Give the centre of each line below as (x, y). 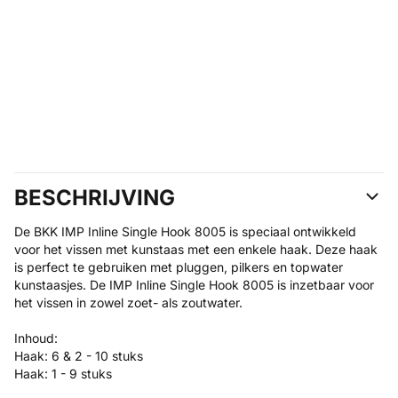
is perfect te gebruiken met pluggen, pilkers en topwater (179, 267)
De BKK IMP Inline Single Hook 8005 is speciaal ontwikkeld (185, 231)
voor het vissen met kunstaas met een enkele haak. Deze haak (196, 249)
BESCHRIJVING (95, 198)
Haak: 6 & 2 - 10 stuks (79, 356)
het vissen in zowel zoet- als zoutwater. (128, 302)
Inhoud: (36, 338)
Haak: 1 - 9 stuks (63, 374)
